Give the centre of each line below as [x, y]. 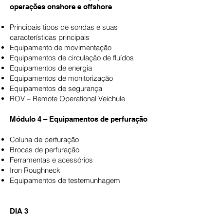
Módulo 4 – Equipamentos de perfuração [79, 119]
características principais [50, 37]
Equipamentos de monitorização [61, 78]
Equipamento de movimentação [61, 47]
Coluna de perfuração [44, 139]
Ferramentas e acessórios [51, 160]
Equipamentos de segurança [56, 88]
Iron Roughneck [35, 170]
